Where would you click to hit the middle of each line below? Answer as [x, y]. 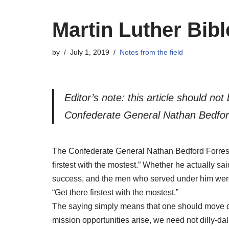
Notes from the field [151, 52]
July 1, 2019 [90, 52]
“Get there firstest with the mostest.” [115, 192]
